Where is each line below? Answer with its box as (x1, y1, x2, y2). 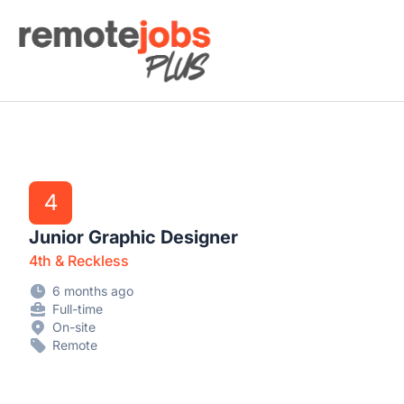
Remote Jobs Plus (14, 15, 133, 33)
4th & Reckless (29, 252, 129, 270)
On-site (52, 319, 96, 335)
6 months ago (52, 283, 133, 298)
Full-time (52, 301, 103, 317)
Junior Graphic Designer (29, 226, 238, 248)
